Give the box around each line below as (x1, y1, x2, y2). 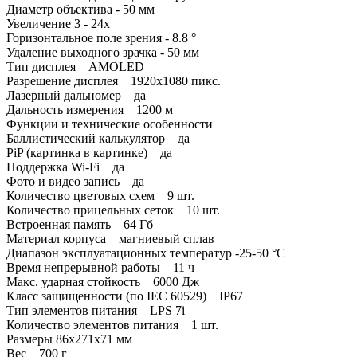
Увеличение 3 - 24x (6, 16, 110, 30)
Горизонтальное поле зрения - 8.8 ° (6, 30, 196, 45)
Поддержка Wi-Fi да (6, 159, 124, 174)
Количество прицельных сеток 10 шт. (6, 202, 220, 217)
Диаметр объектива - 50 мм (6, 2, 155, 16)
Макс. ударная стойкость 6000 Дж (6, 274, 199, 288)
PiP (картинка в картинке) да (6, 145, 172, 159)
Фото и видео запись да (6, 174, 144, 188)
